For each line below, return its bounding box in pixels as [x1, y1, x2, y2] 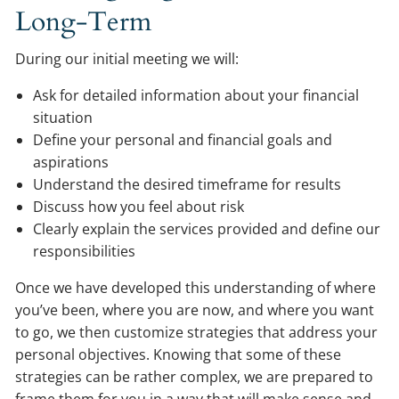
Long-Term [15, 4, 152, 40]
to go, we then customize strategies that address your [15, 322, 379, 342]
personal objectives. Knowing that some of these [15, 345, 342, 364]
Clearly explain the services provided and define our [33, 219, 381, 239]
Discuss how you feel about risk [33, 197, 245, 216]
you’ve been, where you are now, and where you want [15, 300, 375, 320]
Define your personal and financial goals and [33, 130, 333, 150]
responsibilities [33, 241, 136, 261]
